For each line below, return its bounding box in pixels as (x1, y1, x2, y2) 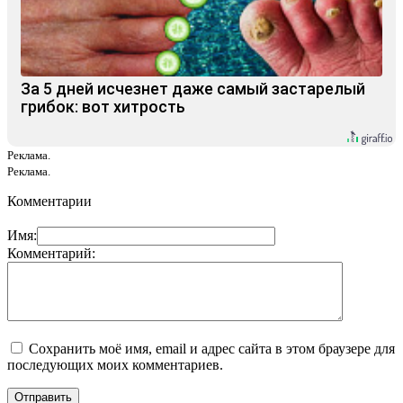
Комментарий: (7, 245, 95, 261)
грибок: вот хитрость (21, 96, 185, 116)
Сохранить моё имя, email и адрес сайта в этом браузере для (29, 340, 395, 356)
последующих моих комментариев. (7, 356, 223, 372)
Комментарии (7, 193, 92, 209)
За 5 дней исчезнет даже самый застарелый (21, 78, 365, 98)
